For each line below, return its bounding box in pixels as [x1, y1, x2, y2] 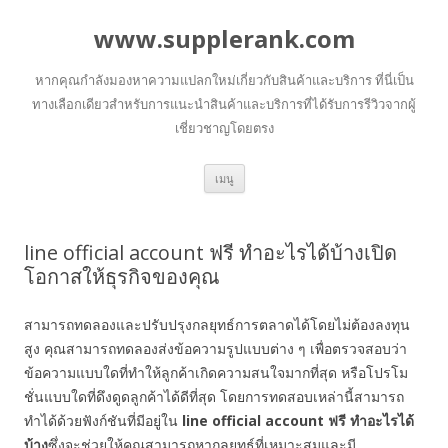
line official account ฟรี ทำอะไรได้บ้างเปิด [24, 239, 397, 266]
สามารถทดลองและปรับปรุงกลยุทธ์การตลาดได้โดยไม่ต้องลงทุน [24, 315, 410, 334]
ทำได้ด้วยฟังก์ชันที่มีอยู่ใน [24, 411, 182, 430]
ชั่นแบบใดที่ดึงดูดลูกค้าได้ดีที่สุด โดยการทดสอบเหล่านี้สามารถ [24, 387, 404, 406]
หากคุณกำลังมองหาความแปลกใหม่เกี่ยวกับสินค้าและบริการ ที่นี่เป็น [34, 71, 414, 89]
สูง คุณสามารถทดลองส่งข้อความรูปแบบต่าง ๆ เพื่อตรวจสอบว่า [24, 339, 407, 358]
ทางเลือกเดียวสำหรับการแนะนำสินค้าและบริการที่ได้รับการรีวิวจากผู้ [32, 95, 416, 113]
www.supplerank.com [93, 22, 355, 55]
